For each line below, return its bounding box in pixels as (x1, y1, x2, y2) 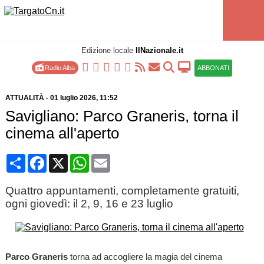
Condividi (25, 153, 65, 163)
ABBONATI (197, 64, 229, 71)
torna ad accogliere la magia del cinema (70, 252, 222, 262)
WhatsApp (88, 153, 133, 163)
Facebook (46, 153, 88, 163)
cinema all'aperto (5, 125, 119, 141)
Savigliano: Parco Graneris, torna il (5, 108, 239, 124)
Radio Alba (43, 64, 75, 71)
